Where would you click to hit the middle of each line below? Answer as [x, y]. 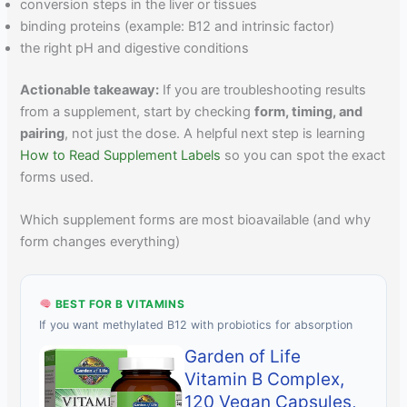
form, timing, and [309, 111]
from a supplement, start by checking [138, 111]
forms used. [57, 177]
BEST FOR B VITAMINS [119, 303]
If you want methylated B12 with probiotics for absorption [196, 324]
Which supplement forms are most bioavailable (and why [196, 219]
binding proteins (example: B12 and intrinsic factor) [178, 26]
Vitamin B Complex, [265, 379]
